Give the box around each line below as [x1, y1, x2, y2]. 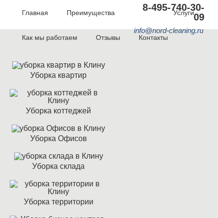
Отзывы [96, 34, 120, 41]
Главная [22, 9, 48, 17]
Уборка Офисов [30, 134, 87, 143]
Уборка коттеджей [26, 107, 91, 115]
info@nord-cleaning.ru [134, 26, 203, 35]
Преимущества [67, 9, 115, 17]
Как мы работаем [22, 34, 77, 41]
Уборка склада [32, 162, 85, 170]
